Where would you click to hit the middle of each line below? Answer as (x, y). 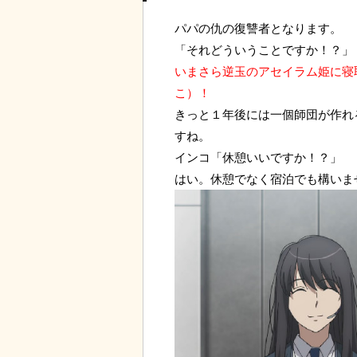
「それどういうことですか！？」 (264, 50)
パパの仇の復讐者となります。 (258, 29)
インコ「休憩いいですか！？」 (258, 158)
